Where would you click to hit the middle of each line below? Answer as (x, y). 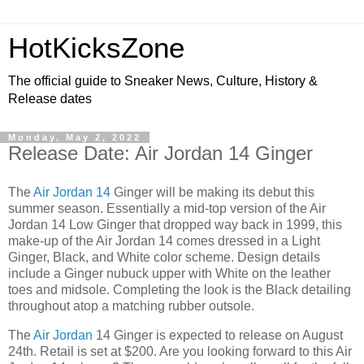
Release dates (50, 99)
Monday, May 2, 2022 (75, 137)
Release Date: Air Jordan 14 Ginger (160, 153)
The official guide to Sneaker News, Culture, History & (163, 81)
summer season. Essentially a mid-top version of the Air (167, 208)
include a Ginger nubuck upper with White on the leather (169, 273)
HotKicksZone (96, 48)
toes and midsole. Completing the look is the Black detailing (180, 289)
